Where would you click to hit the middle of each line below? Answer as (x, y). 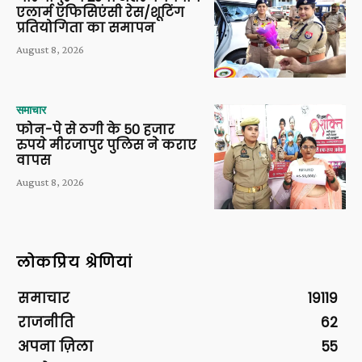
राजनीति (46, 323)
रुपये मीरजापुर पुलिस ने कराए (106, 145)
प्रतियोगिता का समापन (86, 28)
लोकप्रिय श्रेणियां (74, 263)
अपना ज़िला (55, 347)
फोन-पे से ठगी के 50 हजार (95, 129)
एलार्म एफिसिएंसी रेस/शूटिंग (100, 13)
